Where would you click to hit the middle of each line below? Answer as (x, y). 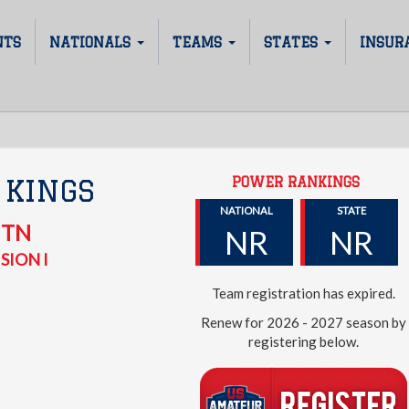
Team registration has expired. (304, 293)
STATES (293, 42)
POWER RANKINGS (296, 182)
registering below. (304, 341)
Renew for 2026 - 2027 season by (304, 322)
